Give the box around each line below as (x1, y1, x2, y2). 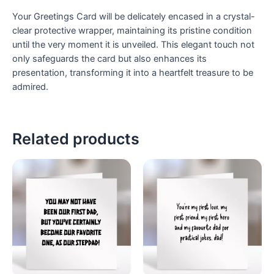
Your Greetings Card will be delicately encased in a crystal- (12, 10, 255, 22)
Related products (12, 129, 139, 148)
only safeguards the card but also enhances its (12, 53, 207, 64)
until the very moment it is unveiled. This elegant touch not (12, 39, 254, 50)
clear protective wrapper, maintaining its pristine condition (12, 24, 252, 36)
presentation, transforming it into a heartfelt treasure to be (12, 67, 253, 78)
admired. (12, 81, 48, 92)
